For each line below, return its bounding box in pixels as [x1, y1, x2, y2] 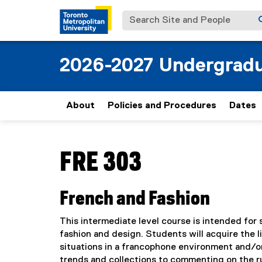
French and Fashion [60, 189, 210, 208]
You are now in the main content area [59, 139, 218, 149]
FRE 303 [60, 150, 142, 176]
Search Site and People [122, 12, 226, 21]
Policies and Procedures [108, 101, 216, 111]
